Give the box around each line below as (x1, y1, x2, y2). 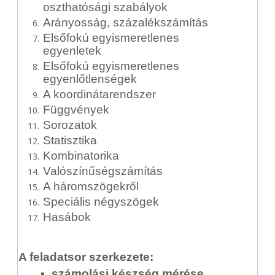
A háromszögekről (43, 180, 139, 193)
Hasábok (43, 211, 91, 223)
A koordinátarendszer (43, 88, 157, 101)
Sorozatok (43, 118, 98, 131)
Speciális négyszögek (43, 195, 160, 208)
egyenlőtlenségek (43, 72, 137, 85)
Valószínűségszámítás (43, 165, 163, 177)
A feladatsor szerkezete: (18, 250, 154, 263)
